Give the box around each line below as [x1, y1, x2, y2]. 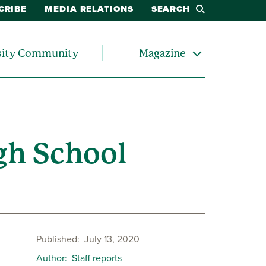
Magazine [139, 47, 186, 60]
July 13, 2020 [84, 232, 140, 245]
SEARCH [151, 2, 191, 15]
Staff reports [72, 251, 122, 264]
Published [36, 232, 77, 245]
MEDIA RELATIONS [45, 2, 134, 15]
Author [36, 251, 65, 264]
